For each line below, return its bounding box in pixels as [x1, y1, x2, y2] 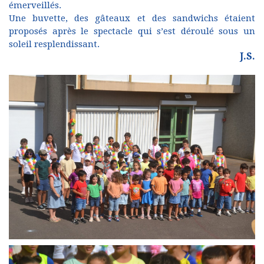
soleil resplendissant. [9, 39, 100, 50]
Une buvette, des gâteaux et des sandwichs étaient [9, 13, 255, 24]
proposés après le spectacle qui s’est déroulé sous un [9, 26, 255, 37]
